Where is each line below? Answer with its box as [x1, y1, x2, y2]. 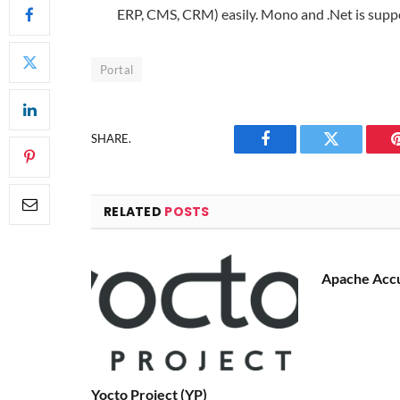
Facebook [263, 144, 327, 161]
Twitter [329, 144, 377, 161]
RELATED [104, 202, 165, 221]
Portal [100, 62, 134, 77]
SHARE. [91, 131, 131, 146]
